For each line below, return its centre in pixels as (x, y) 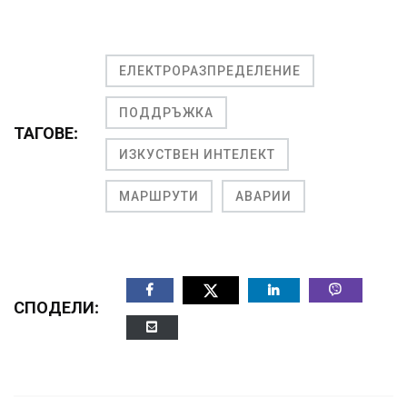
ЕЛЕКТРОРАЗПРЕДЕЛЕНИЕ (210, 70)
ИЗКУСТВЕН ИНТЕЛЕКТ (197, 154)
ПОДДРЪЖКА (166, 112)
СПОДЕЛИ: (56, 308)
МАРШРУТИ (159, 196)
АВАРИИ (263, 196)
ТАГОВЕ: (46, 133)
